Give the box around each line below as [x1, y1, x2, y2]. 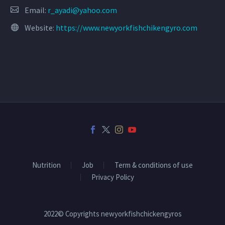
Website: [25, 22, 56, 33]
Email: [25, 5, 48, 15]
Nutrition [32, 160, 61, 170]
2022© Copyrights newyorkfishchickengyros [43, 209, 182, 219]
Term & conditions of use [115, 160, 193, 170]
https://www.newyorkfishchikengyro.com [56, 22, 197, 33]
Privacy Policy [91, 172, 134, 182]
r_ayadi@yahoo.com [48, 5, 117, 15]
